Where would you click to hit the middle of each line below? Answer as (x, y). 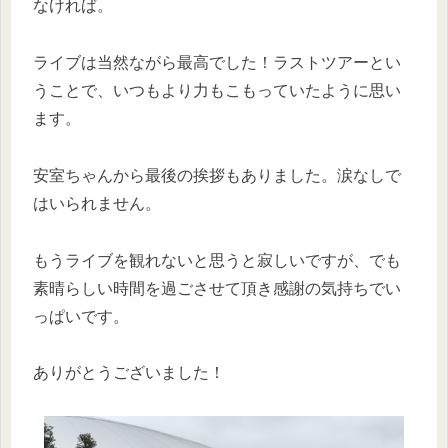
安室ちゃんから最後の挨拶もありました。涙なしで (217, 175)
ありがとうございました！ (129, 373)
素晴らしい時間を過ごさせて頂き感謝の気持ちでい (217, 288)
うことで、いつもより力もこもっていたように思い (217, 90)
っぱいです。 (81, 316)
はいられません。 (97, 203)
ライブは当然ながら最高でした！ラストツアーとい (217, 62)
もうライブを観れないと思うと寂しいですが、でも (217, 260)
